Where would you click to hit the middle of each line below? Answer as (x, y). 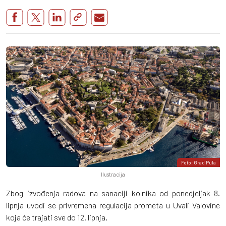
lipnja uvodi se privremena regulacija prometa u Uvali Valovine (113, 205)
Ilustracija (113, 174)
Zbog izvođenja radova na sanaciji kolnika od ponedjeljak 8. (113, 193)
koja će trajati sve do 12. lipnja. (57, 217)
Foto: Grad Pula (199, 162)
